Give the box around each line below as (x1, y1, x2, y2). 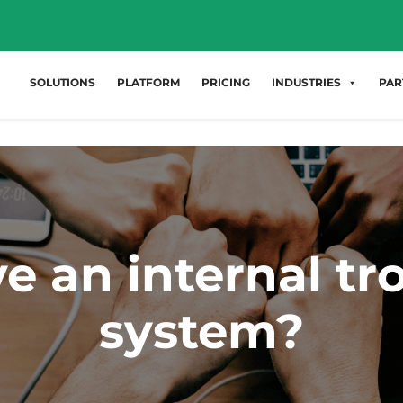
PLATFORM (117, 76, 180, 90)
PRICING (201, 76, 250, 90)
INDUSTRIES (272, 76, 341, 90)
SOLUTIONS (30, 76, 95, 90)
